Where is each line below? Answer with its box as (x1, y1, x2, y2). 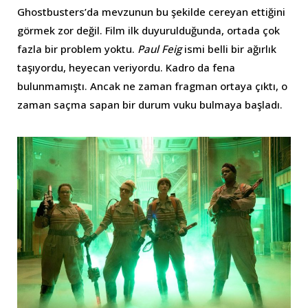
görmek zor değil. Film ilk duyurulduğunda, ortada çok (17, 23, 280, 38)
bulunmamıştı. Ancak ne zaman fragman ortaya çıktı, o (17, 79, 287, 93)
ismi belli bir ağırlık (184, 42, 276, 56)
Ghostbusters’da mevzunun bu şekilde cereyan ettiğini (17, 5, 285, 19)
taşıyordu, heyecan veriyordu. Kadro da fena (17, 60, 235, 75)
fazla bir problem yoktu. (17, 42, 137, 56)
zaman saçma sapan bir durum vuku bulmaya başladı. (17, 98, 283, 112)
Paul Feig (137, 42, 184, 56)
